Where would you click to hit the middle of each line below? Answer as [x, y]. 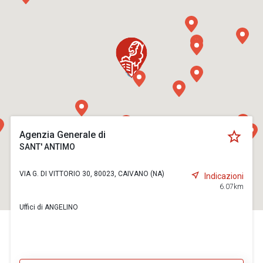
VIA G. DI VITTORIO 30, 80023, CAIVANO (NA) [92, 174]
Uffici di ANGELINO [49, 207]
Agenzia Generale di [63, 135]
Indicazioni [224, 176]
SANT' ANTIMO [48, 147]
